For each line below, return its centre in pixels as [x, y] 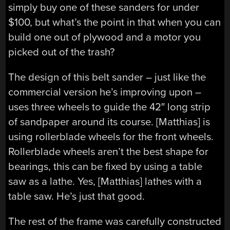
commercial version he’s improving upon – [105, 92]
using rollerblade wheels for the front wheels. [111, 137]
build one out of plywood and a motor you [105, 37]
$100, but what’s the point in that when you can [115, 22]
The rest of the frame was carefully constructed [115, 222]
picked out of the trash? [62, 52]
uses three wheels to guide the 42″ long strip [110, 107]
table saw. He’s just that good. [77, 197]
